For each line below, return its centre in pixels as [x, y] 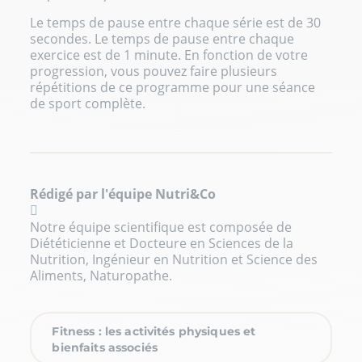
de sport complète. [88, 103]
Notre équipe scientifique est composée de [161, 227]
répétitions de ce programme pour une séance [173, 87]
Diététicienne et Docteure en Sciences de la [162, 243]
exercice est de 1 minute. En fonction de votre [169, 55]
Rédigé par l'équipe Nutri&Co [123, 194]
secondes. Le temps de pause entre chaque [162, 38]
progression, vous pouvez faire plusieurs [154, 71]
